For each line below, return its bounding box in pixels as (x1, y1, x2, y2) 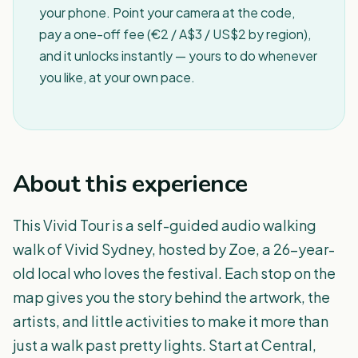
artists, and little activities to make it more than (13, 312, 328, 330)
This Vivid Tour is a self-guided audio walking (13, 216, 316, 234)
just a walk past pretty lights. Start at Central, (13, 336, 316, 354)
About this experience (13, 168, 248, 201)
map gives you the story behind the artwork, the (13, 288, 330, 306)
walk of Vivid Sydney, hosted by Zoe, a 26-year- (13, 240, 335, 258)
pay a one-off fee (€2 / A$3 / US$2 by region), (39, 26, 311, 42)
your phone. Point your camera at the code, (39, 4, 295, 21)
